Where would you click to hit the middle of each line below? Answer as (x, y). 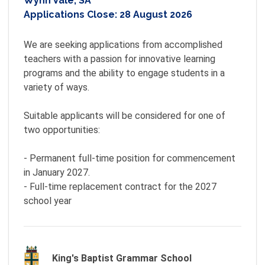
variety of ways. (56, 87)
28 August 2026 (156, 14)
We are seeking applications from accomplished (123, 45)
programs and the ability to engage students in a (124, 73)
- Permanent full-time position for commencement (130, 158)
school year (48, 201)
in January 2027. (57, 172)
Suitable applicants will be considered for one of (125, 116)
